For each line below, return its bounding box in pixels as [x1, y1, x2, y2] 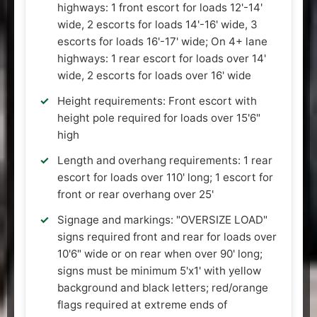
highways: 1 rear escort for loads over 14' [57, 51, 266, 65]
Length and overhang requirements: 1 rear [57, 153, 272, 167]
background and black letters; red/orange [57, 280, 268, 294]
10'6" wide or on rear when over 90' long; [57, 246, 263, 260]
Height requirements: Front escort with [57, 93, 257, 108]
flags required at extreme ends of [57, 297, 227, 311]
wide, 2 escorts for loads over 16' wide [57, 68, 251, 82]
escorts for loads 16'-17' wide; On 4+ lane [57, 34, 267, 48]
